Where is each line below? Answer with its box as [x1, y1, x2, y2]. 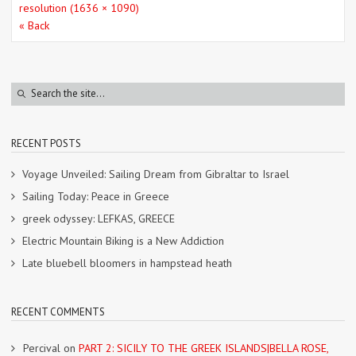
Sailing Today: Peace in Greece [22, 188, 169, 203]
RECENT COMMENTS [11, 304, 105, 319]
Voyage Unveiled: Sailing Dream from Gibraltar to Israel [22, 166, 289, 181]
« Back [19, 17, 49, 33]
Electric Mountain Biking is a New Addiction [22, 233, 224, 248]
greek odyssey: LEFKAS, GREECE [22, 211, 175, 226]
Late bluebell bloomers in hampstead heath [22, 255, 232, 270]
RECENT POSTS [11, 136, 81, 150]
